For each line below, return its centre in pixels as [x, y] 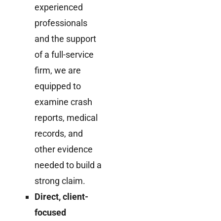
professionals [61, 23]
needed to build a [68, 165]
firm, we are [58, 70]
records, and [59, 133]
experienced [59, 7]
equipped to [58, 86]
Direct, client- [61, 196]
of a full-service [64, 54]
